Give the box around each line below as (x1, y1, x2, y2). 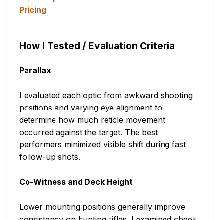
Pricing (19, 5, 46, 15)
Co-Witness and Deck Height (19, 177, 133, 187)
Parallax (19, 65, 51, 76)
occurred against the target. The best (19, 127, 158, 137)
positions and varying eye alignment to (19, 103, 162, 113)
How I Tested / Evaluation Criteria (19, 40, 175, 52)
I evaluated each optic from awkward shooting (19, 90, 192, 101)
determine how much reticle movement (19, 115, 165, 125)
